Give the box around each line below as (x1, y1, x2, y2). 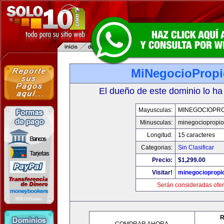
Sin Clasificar (177, 144, 214, 151)
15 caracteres (177, 131, 215, 138)
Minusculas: (139, 119, 172, 126)
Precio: (151, 156, 172, 163)
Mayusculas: (138, 106, 172, 113)
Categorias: (140, 144, 172, 151)
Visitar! (151, 169, 172, 176)
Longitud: (146, 131, 172, 138)
